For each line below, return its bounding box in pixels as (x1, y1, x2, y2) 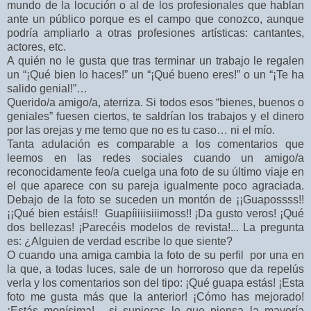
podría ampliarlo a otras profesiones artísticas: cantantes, (7, 27, 304, 40)
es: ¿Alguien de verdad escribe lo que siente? (7, 235, 233, 248)
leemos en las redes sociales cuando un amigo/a (7, 152, 304, 165)
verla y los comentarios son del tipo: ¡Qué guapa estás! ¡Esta (7, 277, 304, 289)
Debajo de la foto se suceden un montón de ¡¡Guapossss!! (7, 194, 304, 206)
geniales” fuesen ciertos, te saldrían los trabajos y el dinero (7, 110, 304, 123)
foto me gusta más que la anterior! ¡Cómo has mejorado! (7, 291, 304, 303)
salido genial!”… (7, 83, 87, 95)
